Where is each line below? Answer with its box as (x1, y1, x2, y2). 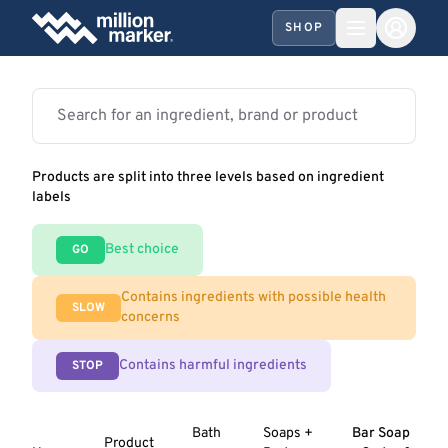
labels (32, 189, 71, 206)
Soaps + (262, 425, 313, 442)
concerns (121, 309, 180, 326)
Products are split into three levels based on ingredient (32, 169, 384, 186)
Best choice (105, 241, 179, 258)
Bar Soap (351, 425, 410, 442)
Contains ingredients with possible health (121, 289, 386, 306)
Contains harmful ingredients (119, 357, 307, 374)
